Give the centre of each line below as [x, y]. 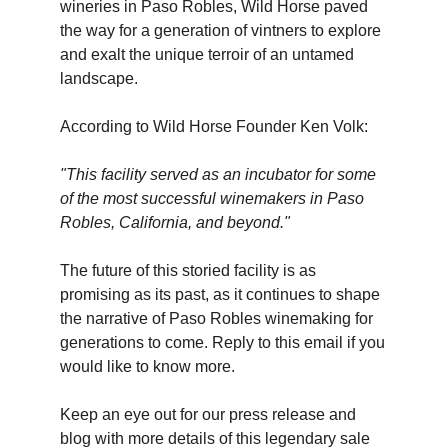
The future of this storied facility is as [188, 270]
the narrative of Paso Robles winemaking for [216, 318]
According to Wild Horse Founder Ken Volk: [214, 126]
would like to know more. [151, 366]
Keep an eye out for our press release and [208, 414]
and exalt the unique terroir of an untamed [207, 54]
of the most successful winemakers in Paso [212, 198]
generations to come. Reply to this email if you [222, 342]
